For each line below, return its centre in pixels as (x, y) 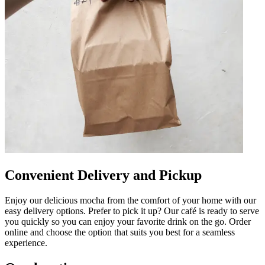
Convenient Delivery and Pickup (103, 175)
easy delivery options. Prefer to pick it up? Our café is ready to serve (132, 211)
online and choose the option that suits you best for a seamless (120, 232)
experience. (26, 243)
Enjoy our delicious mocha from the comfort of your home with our (130, 200)
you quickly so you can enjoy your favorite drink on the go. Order (128, 221)
